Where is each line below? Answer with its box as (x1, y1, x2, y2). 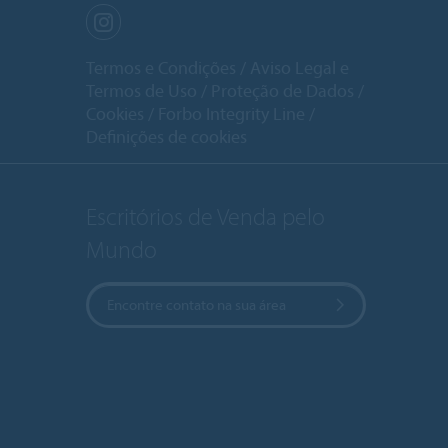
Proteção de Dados (211, 78, 354, 102)
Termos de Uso (86, 78, 197, 102)
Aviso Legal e (250, 55, 349, 79)
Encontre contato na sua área (107, 295, 286, 315)
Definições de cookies (86, 124, 247, 148)
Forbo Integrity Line (158, 101, 305, 125)
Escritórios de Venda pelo (86, 201, 325, 232)
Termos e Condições (86, 55, 236, 79)
